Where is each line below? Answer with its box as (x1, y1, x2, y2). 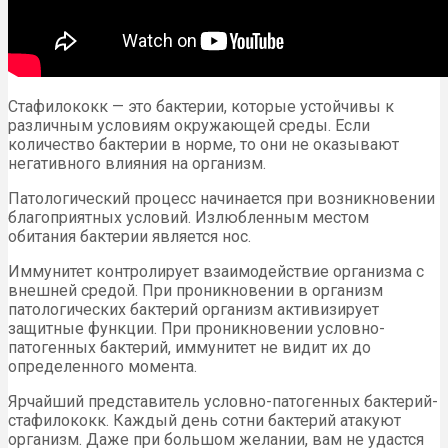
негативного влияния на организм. (8, 154, 266, 174)
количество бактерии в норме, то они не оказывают (8, 135, 399, 155)
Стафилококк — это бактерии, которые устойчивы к (8, 97, 394, 117)
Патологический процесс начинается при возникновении (8, 189, 435, 209)
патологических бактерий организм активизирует (8, 300, 379, 320)
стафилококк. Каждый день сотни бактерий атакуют (8, 411, 401, 431)
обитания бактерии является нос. (8, 227, 251, 247)
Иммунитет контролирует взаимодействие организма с (8, 262, 424, 282)
